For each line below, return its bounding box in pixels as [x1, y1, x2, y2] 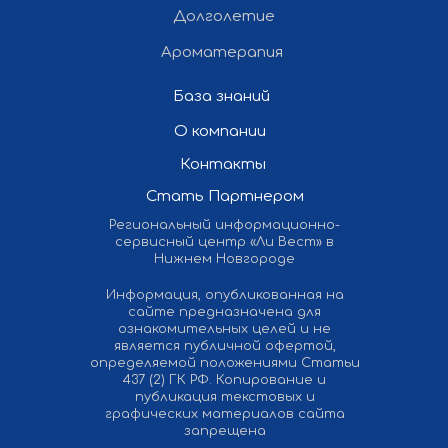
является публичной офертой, [113, 338, 336, 353]
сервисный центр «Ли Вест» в [114, 234, 334, 249]
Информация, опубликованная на [105, 287, 344, 302]
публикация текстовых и [134, 389, 315, 404]
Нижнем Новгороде [153, 251, 295, 266]
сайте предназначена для [128, 304, 321, 319]
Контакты [180, 155, 266, 173]
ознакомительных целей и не [118, 321, 331, 336]
